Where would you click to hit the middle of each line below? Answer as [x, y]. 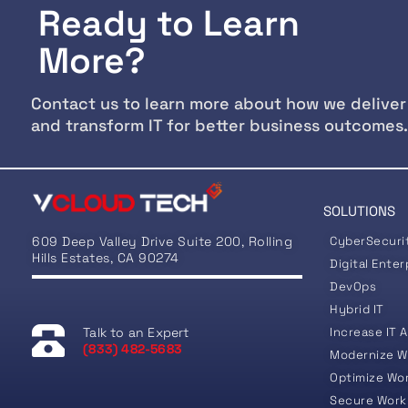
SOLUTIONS [360, 211]
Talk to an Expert [136, 332]
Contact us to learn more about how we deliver [219, 103]
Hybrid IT [357, 309]
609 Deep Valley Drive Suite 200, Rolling [162, 241]
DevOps [353, 286]
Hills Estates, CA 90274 [106, 257]
